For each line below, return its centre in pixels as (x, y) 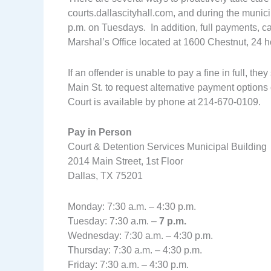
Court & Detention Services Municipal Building (167, 147)
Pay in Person (100, 132)
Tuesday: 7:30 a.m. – (113, 221)
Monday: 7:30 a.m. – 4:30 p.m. (132, 206)
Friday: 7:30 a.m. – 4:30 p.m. (128, 264)
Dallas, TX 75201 (105, 176)
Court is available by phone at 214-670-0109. (164, 102)
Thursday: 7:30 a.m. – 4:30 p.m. (135, 250)
